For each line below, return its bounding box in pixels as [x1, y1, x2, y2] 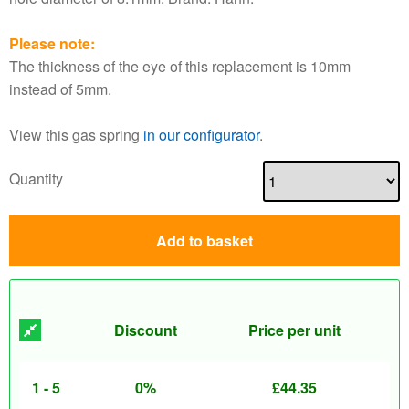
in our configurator [143, 124, 259, 145]
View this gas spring [9, 124, 143, 145]
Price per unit [247, 320, 341, 341]
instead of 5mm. [9, 79, 111, 100]
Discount [114, 320, 178, 341]
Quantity [9, 167, 63, 189]
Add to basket [156, 230, 253, 251]
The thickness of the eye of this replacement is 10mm [9, 56, 351, 77]
